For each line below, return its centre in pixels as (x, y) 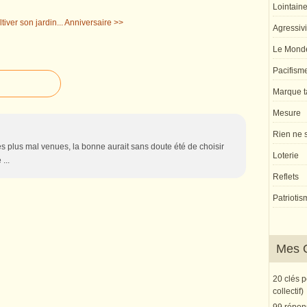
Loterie (286, 156)
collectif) (288, 291)
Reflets (286, 177)
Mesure (287, 113)
